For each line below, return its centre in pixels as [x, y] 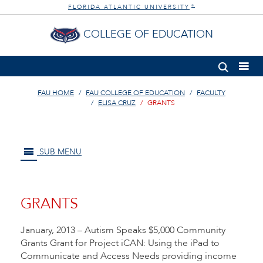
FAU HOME [56, 93]
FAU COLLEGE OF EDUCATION [135, 93]
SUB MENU [59, 152]
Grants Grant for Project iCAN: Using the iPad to [120, 243]
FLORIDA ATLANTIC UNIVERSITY [129, 7]
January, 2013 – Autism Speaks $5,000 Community [123, 230]
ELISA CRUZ [117, 103]
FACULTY [211, 93]
